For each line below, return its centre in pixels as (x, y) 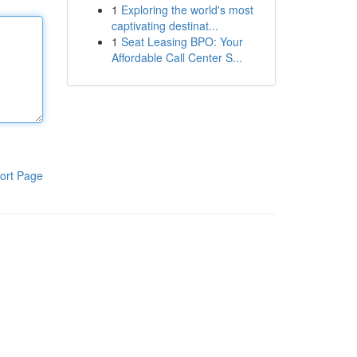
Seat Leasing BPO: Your (182, 41)
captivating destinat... (165, 25)
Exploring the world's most (187, 10)
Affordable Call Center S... (177, 57)
